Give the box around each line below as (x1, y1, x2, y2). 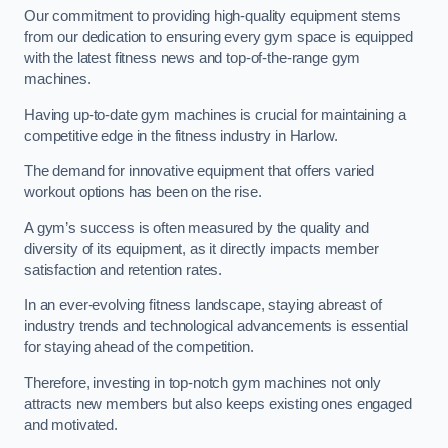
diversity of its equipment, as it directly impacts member (24, 240, 379, 257)
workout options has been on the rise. (24, 184, 262, 201)
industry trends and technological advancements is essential (24, 318, 408, 335)
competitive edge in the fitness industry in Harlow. (24, 127, 338, 144)
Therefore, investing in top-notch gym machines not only (24, 374, 382, 391)
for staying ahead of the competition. (24, 339, 254, 356)
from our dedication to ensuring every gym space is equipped (24, 29, 413, 46)
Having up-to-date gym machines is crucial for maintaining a (24, 106, 406, 123)
